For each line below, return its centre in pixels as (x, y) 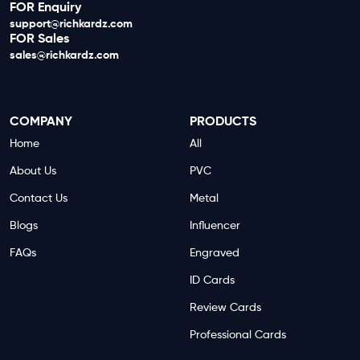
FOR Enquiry (45, 8)
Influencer (215, 226)
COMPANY (41, 122)
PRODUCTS (223, 122)
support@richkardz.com (71, 24)
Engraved (215, 253)
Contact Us (39, 198)
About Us (33, 171)
